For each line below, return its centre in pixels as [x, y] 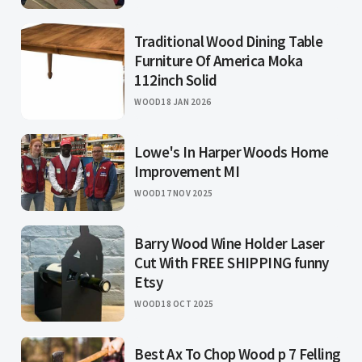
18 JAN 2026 [186, 102]
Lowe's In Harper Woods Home [232, 152]
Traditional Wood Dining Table [229, 42]
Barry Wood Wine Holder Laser [229, 244]
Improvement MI [187, 172]
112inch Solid [176, 80]
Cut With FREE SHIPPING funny [232, 263]
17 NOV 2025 [187, 194]
